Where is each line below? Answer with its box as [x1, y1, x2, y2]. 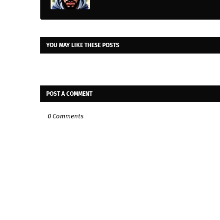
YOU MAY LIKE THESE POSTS [46, 42, 119, 49]
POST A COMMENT [46, 90, 92, 97]
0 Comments [48, 112, 83, 120]
